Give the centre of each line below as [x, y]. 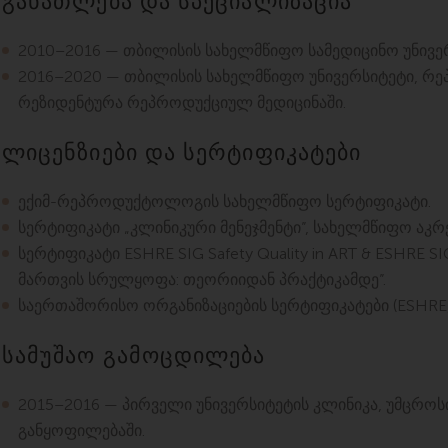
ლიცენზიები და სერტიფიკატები [182, 153]
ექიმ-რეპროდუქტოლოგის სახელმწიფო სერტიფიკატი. [224, 201]
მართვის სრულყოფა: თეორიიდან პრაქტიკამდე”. [202, 279]
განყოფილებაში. [81, 430]
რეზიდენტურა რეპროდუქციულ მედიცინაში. [182, 102]
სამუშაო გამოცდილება [134, 356]
